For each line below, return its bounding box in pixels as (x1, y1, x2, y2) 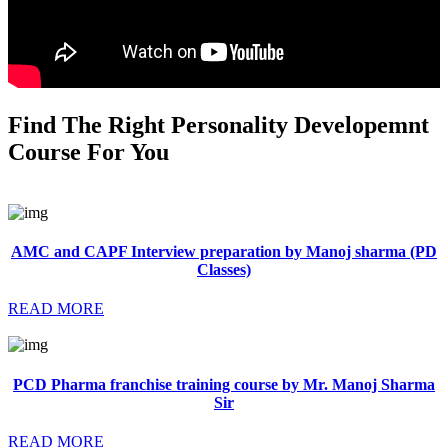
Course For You (8, 138, 169, 165)
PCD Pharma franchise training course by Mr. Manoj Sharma (13, 375, 435, 393)
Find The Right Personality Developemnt (8, 111, 429, 138)
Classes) (197, 261, 251, 279)
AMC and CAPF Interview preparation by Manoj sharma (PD (11, 243, 437, 261)
